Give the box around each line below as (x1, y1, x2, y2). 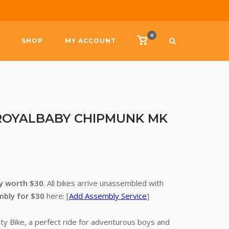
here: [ (44, 191, 70, 201)
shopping (136, 44, 182, 54)
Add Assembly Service (69, 191, 147, 201)
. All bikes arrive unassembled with (43, 178, 164, 188)
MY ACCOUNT (65, 37, 116, 44)
